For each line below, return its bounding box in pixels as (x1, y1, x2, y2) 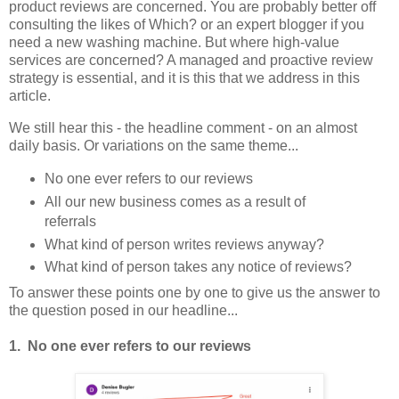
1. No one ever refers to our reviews (9, 338, 251, 354)
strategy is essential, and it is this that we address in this (9, 69, 360, 85)
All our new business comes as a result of (44, 193, 305, 209)
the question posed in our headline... (9, 303, 238, 319)
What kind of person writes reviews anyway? (44, 236, 324, 252)
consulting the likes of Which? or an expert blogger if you (9, 16, 364, 32)
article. (9, 87, 51, 103)
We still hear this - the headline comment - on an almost (9, 119, 357, 135)
